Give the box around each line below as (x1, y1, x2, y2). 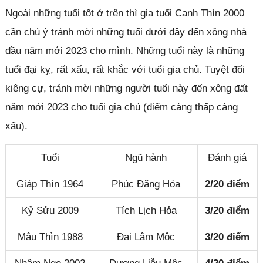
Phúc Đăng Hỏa (112, 178, 181, 190)
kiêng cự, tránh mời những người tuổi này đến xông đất (5, 82, 248, 94)
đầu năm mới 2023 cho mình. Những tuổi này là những (5, 45, 244, 56)
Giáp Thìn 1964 (16, 178, 84, 190)
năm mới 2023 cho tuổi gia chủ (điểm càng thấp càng (5, 101, 238, 113)
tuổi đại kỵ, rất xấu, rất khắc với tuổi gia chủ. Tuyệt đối (5, 63, 245, 75)
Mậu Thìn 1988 (17, 231, 83, 242)
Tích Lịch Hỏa (115, 204, 177, 216)
